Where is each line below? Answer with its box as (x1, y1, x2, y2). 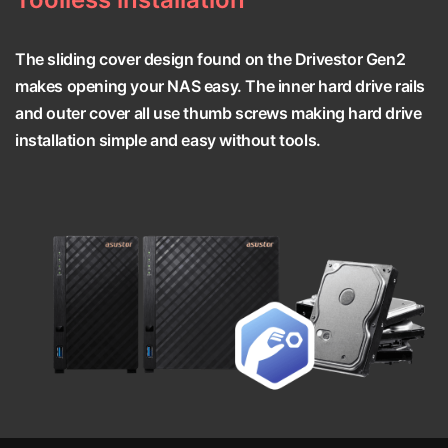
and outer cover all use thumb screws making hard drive (15, 103, 422, 124)
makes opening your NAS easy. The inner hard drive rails (15, 76, 426, 97)
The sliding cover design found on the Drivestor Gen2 (15, 49, 406, 70)
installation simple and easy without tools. (15, 130, 321, 151)
